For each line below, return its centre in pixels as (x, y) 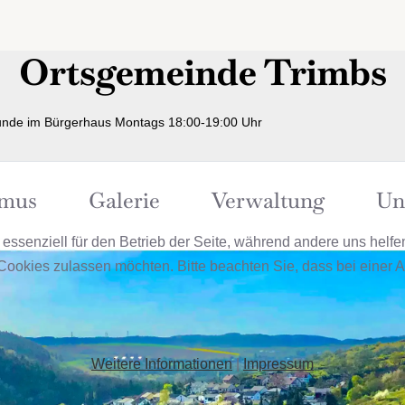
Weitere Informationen (162, 364)
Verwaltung (268, 200)
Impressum (278, 364)
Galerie (124, 200)
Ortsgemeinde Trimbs (202, 73)
